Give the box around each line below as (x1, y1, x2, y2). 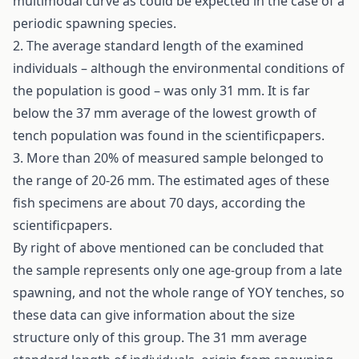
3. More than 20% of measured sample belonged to (13, 149, 324, 167)
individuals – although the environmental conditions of (13, 59, 345, 77)
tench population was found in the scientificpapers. (13, 127, 325, 144)
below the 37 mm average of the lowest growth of (13, 104, 317, 122)
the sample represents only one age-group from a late (13, 261, 342, 279)
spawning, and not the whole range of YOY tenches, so (13, 284, 345, 301)
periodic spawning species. (13, 14, 176, 32)
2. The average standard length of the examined (13, 37, 304, 54)
